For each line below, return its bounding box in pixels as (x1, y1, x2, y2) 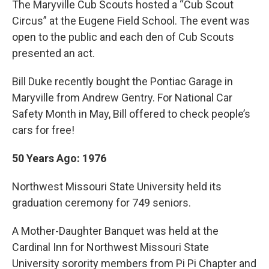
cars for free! (12, 124, 74, 136)
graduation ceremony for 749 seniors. (12, 196, 191, 209)
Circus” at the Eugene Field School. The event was (12, 14, 250, 27)
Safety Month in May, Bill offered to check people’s (12, 107, 250, 120)
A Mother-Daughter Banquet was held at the (12, 225, 219, 237)
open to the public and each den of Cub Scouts (12, 31, 234, 43)
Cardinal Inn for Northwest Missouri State (12, 241, 209, 253)
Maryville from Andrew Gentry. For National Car (12, 91, 232, 104)
